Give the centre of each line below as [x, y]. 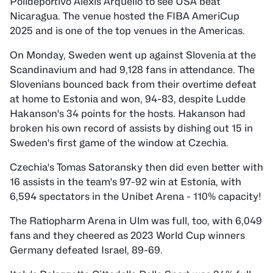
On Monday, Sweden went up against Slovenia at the [133, 55]
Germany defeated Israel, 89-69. [86, 250]
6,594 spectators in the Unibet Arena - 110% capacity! [136, 197]
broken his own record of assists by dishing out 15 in [131, 128]
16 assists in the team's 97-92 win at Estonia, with [126, 182]
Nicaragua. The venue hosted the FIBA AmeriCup [125, 16]
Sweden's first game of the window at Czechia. [119, 143]
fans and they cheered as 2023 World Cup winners [127, 236]
